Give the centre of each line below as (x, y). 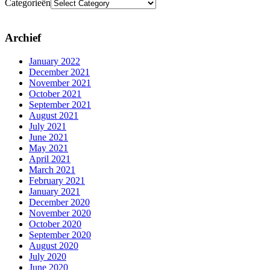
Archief (23, 37)
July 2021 (48, 126)
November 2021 (60, 83)
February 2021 (57, 180)
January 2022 (55, 61)
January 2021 (55, 191)
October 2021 (55, 93)
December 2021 (59, 72)
